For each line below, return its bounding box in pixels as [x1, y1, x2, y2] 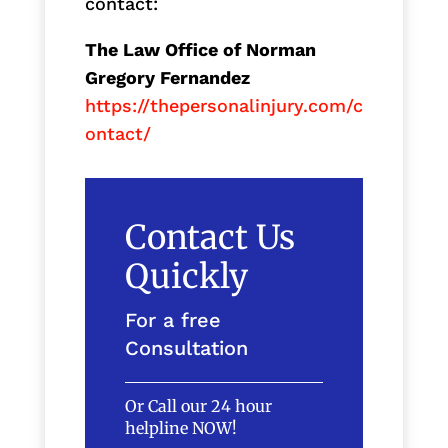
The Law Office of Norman [84, 38, 316, 60]
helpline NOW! [124, 417, 237, 438]
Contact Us [124, 216, 295, 258]
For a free [124, 307, 221, 332]
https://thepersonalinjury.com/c [84, 94, 363, 116]
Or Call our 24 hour [124, 395, 272, 416]
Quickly [124, 255, 248, 297]
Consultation [124, 335, 248, 360]
